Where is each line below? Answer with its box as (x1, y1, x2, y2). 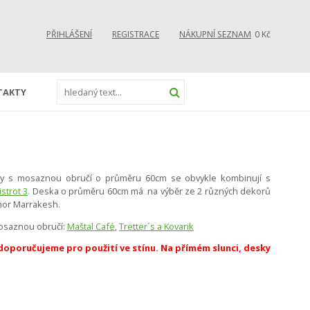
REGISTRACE (112, 28, 159, 40)
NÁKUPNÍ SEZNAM (179, 28, 251, 40)
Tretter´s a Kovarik (119, 219, 194, 232)
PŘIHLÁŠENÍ (46, 28, 92, 40)
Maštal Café (67, 219, 115, 232)
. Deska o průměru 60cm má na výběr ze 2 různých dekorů (28, 184, 271, 197)
